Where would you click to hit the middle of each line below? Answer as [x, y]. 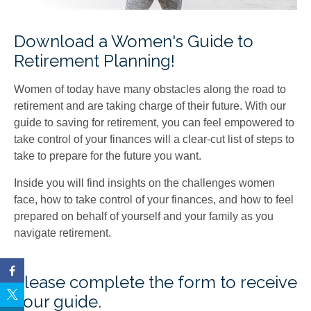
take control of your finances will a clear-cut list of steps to [154, 139]
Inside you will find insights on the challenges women [144, 183]
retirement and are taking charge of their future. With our [150, 106]
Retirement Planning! [94, 61]
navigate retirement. [64, 233]
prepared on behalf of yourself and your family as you [144, 216]
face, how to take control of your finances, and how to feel [154, 200]
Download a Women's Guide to [134, 41]
